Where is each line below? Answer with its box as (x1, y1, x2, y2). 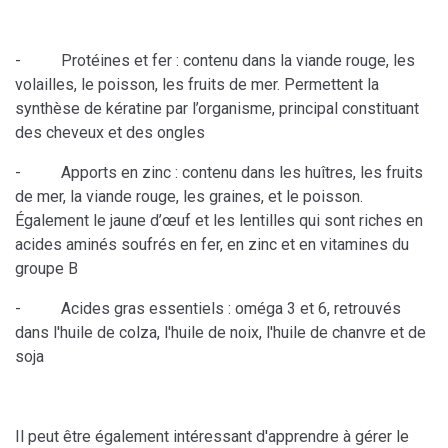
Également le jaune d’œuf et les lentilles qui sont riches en (15, 211, 423, 231)
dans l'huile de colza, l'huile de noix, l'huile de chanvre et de (15, 323, 426, 343)
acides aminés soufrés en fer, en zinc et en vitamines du (15, 235, 409, 255)
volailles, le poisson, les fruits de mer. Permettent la (15, 75, 379, 95)
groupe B (15, 259, 78, 279)
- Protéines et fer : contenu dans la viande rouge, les (15, 51, 415, 71)
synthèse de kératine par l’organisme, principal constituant (15, 99, 419, 119)
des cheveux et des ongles (15, 123, 205, 143)
